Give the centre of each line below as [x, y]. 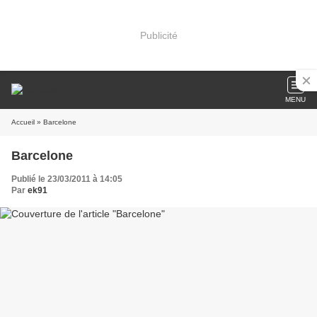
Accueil [23, 122]
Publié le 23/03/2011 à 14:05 [67, 179]
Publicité [158, 35]
